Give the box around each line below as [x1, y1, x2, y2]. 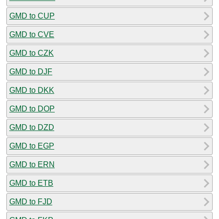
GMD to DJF [9, 67, 52, 76]
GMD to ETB [9, 178, 53, 187]
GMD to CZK [9, 48, 54, 57]
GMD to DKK [9, 86, 54, 94]
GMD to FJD [9, 197, 52, 206]
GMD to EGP [9, 141, 54, 150]
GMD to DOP [9, 104, 55, 113]
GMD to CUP [9, 11, 55, 20]
